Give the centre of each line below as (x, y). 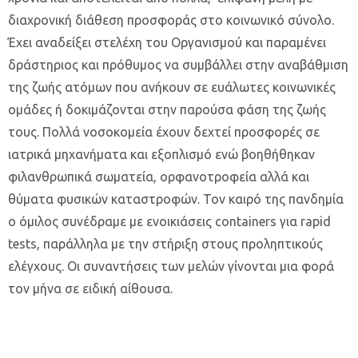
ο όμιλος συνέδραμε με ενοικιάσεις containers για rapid (169, 221)
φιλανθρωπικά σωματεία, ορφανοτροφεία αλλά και (159, 177)
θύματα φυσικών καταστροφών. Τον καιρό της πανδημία (176, 199)
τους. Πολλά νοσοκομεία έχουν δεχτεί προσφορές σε (164, 132)
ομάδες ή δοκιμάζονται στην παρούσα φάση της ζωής (167, 109)
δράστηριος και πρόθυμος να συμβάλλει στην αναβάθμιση (178, 65)
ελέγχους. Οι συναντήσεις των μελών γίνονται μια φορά (171, 266)
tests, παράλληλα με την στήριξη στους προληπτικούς (165, 244)
